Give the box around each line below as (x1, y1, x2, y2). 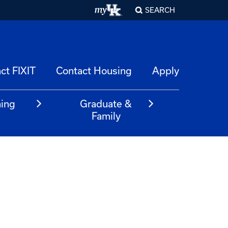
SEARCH (145, 6, 175, 14)
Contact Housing (56, 65, 132, 76)
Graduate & (80, 98, 132, 109)
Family (91, 110, 121, 122)
